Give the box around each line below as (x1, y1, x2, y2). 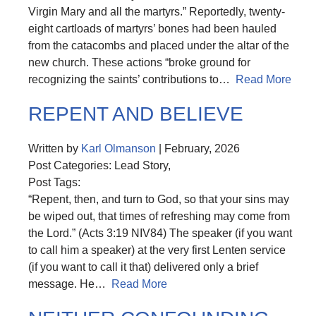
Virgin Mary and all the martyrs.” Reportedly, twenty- (28, 5, 285, 18)
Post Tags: (28, 176, 80, 188)
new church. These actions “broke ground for (28, 56, 250, 68)
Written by (28, 142, 81, 154)
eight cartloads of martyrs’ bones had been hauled (28, 22, 276, 35)
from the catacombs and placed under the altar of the (28, 39, 289, 51)
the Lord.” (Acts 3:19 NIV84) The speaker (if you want (28, 226, 292, 239)
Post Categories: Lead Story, (28, 159, 171, 171)
